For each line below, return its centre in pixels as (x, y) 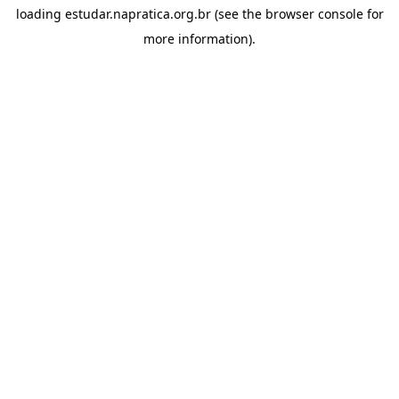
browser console (314, 14)
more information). (199, 39)
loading (40, 14)
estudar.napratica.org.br (138, 14)
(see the (236, 14)
